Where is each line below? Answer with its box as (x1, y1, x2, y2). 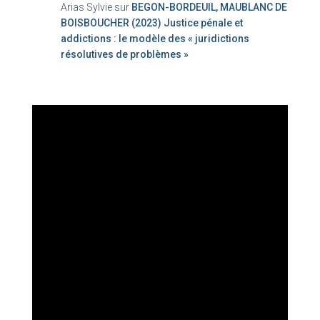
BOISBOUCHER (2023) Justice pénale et (61, 17, 243, 29)
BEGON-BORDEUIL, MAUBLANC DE (131, 1, 287, 13)
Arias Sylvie (61, 1, 112, 13)
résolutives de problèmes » (61, 49, 189, 60)
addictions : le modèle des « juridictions (61, 33, 249, 44)
